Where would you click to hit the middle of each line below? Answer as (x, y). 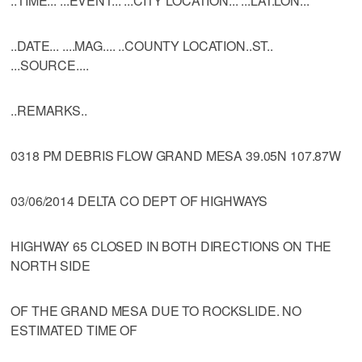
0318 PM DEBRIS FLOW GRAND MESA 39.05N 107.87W (176, 155)
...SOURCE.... (50, 65)
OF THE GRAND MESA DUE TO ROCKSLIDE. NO (156, 310)
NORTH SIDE (51, 265)
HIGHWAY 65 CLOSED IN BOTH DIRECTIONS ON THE (171, 246)
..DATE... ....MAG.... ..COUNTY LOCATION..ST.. (142, 45)
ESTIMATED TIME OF (74, 330)
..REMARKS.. (49, 110)
